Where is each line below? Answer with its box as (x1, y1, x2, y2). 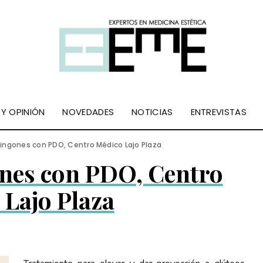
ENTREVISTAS (190, 105, 247, 118)
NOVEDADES (62, 105, 114, 118)
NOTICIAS (131, 105, 173, 118)
